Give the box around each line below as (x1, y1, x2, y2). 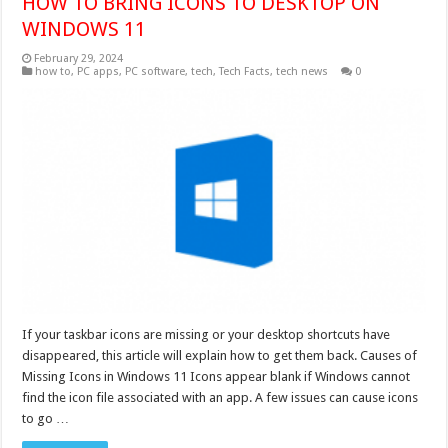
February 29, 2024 (34, 52, 124, 66)
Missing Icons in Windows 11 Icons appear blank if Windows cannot (22, 369, 411, 385)
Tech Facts (219, 65, 271, 79)
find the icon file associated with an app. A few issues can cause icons (22, 390, 419, 406)
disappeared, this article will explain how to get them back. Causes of (22, 348, 418, 364)
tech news (276, 65, 329, 79)
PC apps (77, 65, 120, 79)
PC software (125, 65, 186, 79)
